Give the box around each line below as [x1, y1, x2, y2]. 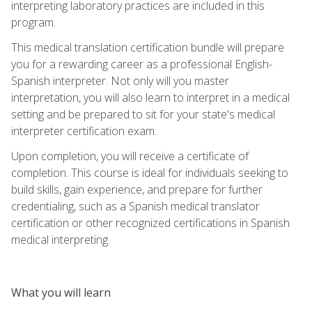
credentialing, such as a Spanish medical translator [11, 198, 260, 214]
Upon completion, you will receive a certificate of [11, 148, 249, 164]
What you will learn [11, 284, 111, 300]
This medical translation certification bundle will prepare [11, 39, 284, 55]
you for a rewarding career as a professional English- [11, 56, 272, 72]
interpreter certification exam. [11, 123, 157, 139]
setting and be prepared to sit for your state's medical [11, 106, 275, 122]
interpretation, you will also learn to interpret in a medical [11, 89, 290, 105]
